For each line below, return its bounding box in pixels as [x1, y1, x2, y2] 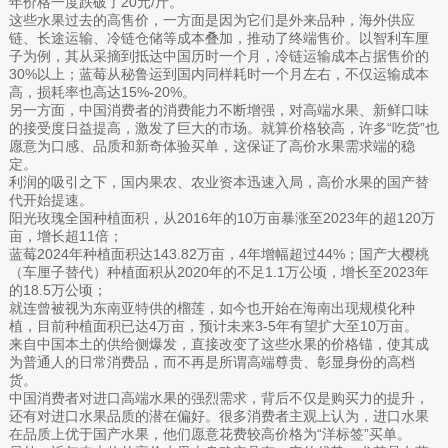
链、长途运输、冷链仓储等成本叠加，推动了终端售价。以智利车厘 [8, 29, 429, 46]
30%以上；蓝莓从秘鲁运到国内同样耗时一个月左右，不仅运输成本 [8, 65, 429, 82]
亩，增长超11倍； [8, 227, 123, 244]
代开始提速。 [8, 191, 93, 208]
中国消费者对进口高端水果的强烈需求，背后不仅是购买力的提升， [8, 389, 429, 406]
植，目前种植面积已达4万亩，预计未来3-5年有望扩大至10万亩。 [8, 317, 418, 334]
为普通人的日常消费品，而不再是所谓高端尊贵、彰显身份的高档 [8, 353, 415, 370]
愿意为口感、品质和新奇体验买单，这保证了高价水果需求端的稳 [8, 137, 415, 154]
